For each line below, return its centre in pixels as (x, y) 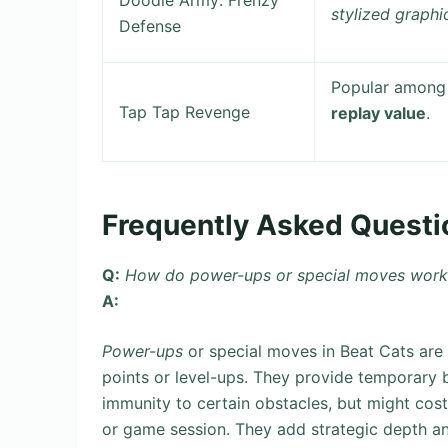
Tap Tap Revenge (185, 112)
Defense (150, 26)
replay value (379, 113)
